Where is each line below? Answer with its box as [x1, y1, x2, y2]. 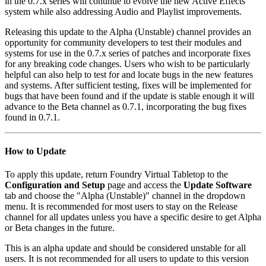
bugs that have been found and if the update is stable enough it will [5, 90, 254, 101]
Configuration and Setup [5, 180, 105, 191]
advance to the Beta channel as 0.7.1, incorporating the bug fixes [5, 101, 246, 112]
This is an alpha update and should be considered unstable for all [5, 243, 246, 254]
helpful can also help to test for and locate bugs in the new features [5, 69, 253, 80]
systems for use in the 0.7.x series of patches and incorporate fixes [5, 47, 251, 58]
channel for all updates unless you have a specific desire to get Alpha [5, 212, 261, 223]
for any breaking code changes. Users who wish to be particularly [5, 58, 250, 69]
